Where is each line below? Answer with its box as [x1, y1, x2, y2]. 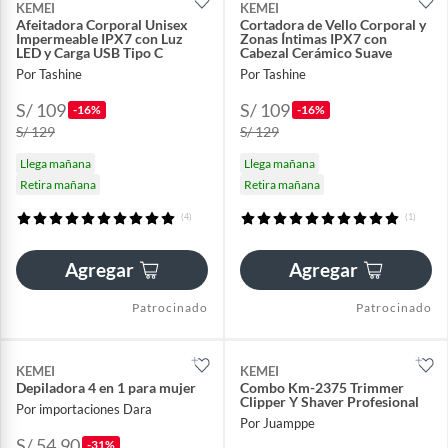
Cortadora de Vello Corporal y [240, 15, 426, 33]
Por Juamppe [240, 415, 315, 432]
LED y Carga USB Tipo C [16, 43, 163, 61]
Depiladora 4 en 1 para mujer [16, 378, 196, 396]
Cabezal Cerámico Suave [240, 43, 392, 61]
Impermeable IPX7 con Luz [16, 29, 183, 47]
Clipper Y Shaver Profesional [240, 392, 419, 410]
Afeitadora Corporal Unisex [16, 15, 188, 33]
